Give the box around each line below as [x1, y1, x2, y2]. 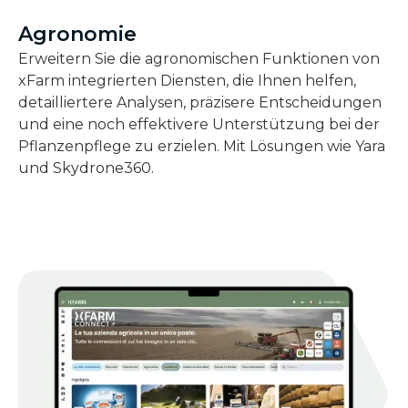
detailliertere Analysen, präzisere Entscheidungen [18, 94, 382, 112]
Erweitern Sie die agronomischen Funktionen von [18, 50, 380, 68]
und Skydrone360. [18, 159, 154, 178]
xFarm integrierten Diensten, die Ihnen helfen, [18, 72, 356, 90]
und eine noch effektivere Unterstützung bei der [18, 116, 380, 134]
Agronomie [18, 22, 137, 47]
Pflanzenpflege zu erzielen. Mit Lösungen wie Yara [18, 138, 385, 156]
